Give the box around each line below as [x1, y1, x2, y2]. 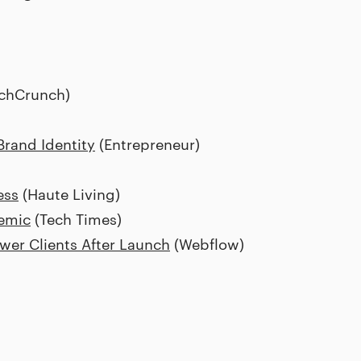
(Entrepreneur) [95, 133, 200, 153]
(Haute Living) [19, 183, 120, 203]
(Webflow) [170, 233, 244, 253]
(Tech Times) [31, 208, 122, 228]
